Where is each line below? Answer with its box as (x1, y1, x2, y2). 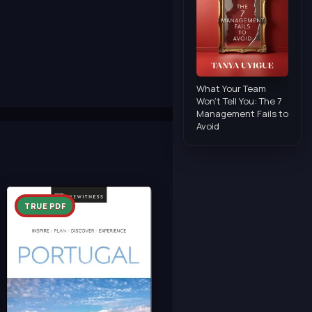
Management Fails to (196, 107, 288, 120)
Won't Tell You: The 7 (196, 95, 282, 108)
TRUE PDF (24, 201, 65, 211)
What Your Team (196, 82, 266, 95)
